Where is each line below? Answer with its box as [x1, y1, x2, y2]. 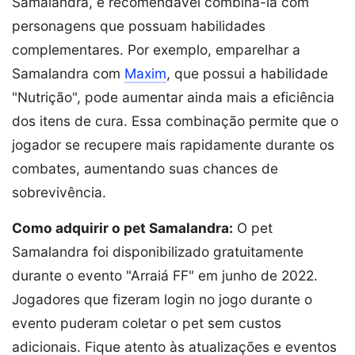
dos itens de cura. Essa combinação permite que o [12, 113, 338, 130]
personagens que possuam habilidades [12, 17, 265, 35]
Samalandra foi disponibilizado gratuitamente [12, 243, 303, 261]
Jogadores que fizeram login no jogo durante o [12, 291, 312, 308]
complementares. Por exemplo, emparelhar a [12, 41, 300, 59]
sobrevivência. [12, 184, 106, 201]
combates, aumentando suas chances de [12, 160, 278, 177]
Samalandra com [12, 65, 124, 82]
